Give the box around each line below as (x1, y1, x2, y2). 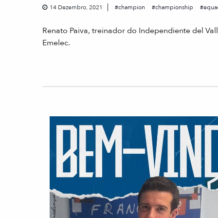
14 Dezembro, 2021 (50, 3, 103, 12)
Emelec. (42, 37, 70, 49)
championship (155, 3, 193, 12)
